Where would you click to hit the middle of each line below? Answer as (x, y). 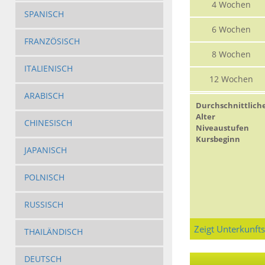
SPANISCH (44, 14)
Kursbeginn (218, 139)
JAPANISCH (45, 150)
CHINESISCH (48, 123)
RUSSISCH (43, 205)
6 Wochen (231, 30)
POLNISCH (44, 177)
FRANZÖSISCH (52, 41)
